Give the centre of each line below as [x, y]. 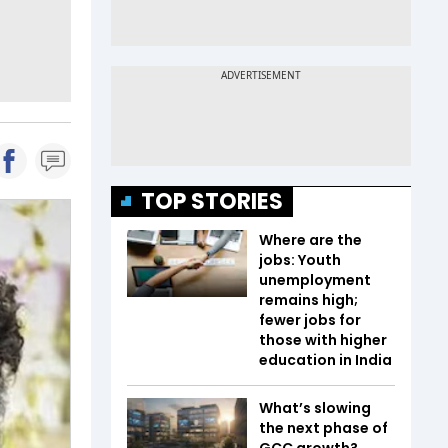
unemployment [315, 279]
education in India [325, 359]
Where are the [310, 239]
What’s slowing [315, 407]
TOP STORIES [212, 201]
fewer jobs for [310, 319]
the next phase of [323, 427]
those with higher [323, 339]
